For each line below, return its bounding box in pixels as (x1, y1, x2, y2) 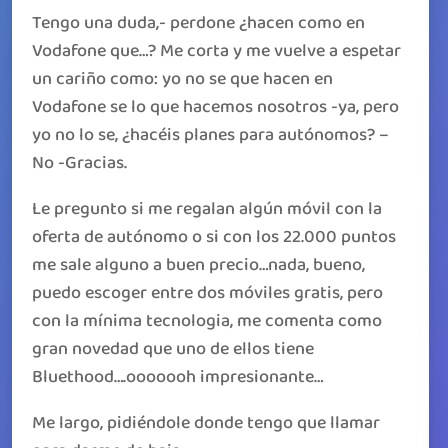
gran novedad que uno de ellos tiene (32, 334, 314, 364)
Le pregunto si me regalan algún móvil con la (32, 194, 382, 224)
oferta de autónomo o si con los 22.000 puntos (32, 222, 396, 252)
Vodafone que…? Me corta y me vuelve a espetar (32, 36, 401, 66)
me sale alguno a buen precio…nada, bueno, (32, 250, 365, 280)
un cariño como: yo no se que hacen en (32, 64, 333, 94)
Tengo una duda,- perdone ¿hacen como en (32, 8, 365, 38)
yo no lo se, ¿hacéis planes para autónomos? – (32, 120, 389, 150)
